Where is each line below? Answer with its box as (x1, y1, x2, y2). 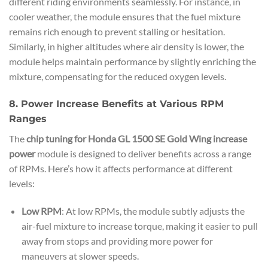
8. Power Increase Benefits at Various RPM (9, 98, 224, 110)
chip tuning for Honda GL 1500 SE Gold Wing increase (26, 133, 247, 145)
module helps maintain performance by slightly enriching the (9, 56, 256, 68)
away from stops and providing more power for (21, 235, 213, 247)
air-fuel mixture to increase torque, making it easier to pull (21, 220, 258, 232)
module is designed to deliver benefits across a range (35, 148, 251, 160)
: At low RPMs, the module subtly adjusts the (61, 205, 245, 217)
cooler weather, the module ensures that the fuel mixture (9, 11, 240, 23)
